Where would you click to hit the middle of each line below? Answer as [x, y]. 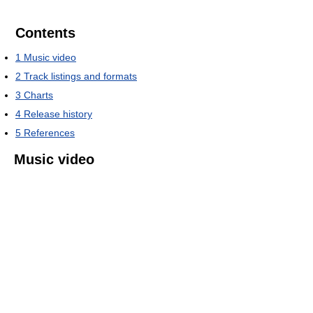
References [49, 133]
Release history [58, 114]
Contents [45, 33]
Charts [38, 95]
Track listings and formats [80, 76]
